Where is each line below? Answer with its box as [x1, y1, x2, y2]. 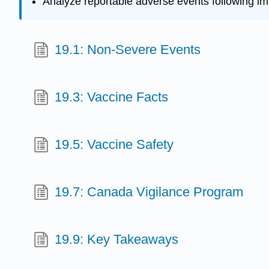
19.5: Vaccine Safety [55, 136, 174, 152]
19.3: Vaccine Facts [55, 89, 169, 104]
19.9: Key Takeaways [55, 231, 179, 247]
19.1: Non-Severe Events [55, 41, 201, 57]
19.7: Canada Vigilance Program [55, 184, 244, 199]
